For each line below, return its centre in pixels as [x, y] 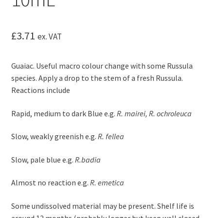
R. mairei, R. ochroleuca [154, 113]
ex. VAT [49, 36]
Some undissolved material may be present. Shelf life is [102, 206]
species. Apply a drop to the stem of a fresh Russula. [97, 78]
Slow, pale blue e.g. [43, 159]
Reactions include [40, 90]
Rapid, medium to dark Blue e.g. [64, 113]
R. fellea [111, 136]
